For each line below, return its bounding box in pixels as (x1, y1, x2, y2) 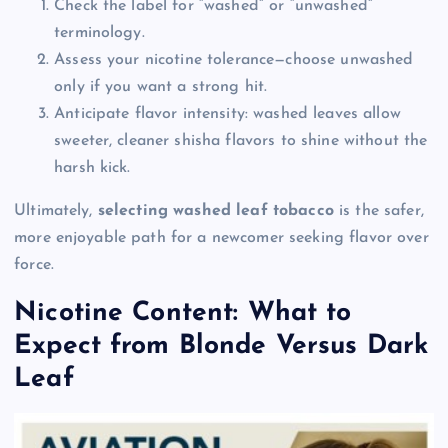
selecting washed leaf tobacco (97, 203, 334, 220)
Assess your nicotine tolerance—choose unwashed (54, 52, 414, 69)
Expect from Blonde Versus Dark (14, 332, 429, 360)
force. (14, 257, 54, 274)
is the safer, (333, 203, 424, 220)
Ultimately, (14, 203, 98, 220)
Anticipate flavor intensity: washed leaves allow (54, 106, 401, 123)
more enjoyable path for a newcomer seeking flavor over (14, 230, 429, 247)
